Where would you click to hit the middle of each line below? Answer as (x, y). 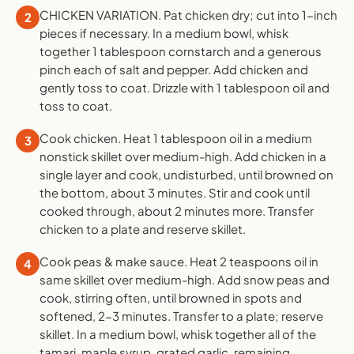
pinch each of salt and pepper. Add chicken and (174, 70)
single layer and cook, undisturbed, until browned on (186, 175)
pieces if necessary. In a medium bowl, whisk (164, 33)
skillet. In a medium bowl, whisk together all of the (178, 334)
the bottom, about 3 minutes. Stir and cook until (175, 193)
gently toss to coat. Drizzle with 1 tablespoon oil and (185, 88)
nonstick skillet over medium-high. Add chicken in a (183, 156)
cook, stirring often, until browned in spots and (171, 298)
